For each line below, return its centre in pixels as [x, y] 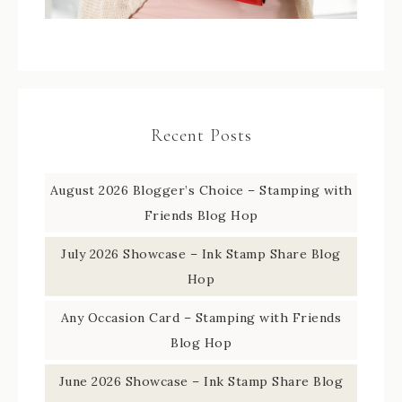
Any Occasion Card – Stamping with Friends [201, 318]
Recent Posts [201, 136]
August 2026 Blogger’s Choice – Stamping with [201, 191]
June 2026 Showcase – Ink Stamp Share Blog [201, 382]
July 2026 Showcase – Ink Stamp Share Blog [201, 254]
